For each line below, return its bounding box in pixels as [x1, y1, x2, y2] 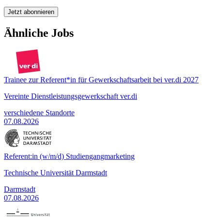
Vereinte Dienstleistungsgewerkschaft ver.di [4, 92, 137, 101]
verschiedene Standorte [4, 108, 75, 117]
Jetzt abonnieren [8, 8, 54, 16]
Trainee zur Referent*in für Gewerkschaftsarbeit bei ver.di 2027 [4, 76, 199, 84]
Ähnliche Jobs [4, 27, 74, 40]
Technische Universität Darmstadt [4, 169, 107, 177]
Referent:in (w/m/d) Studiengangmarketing [4, 152, 135, 161]
